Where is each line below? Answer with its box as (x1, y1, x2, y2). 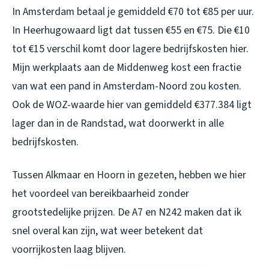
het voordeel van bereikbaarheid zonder (12, 186, 189, 201)
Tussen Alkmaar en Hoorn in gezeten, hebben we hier (12, 167, 246, 183)
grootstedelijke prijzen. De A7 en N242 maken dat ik (12, 204, 241, 220)
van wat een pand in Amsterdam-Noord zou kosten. (12, 78, 241, 94)
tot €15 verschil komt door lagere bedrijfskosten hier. (12, 41, 249, 56)
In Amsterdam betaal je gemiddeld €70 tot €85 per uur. (12, 4, 254, 19)
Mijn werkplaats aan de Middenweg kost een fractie (12, 59, 241, 75)
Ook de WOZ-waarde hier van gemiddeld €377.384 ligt (12, 97, 252, 112)
